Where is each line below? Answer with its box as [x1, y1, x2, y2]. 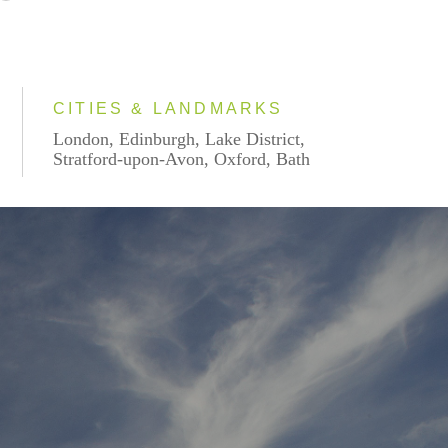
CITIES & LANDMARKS [53, 100, 284, 117]
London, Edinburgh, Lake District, [53, 129, 306, 149]
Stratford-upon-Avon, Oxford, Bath [53, 149, 311, 169]
